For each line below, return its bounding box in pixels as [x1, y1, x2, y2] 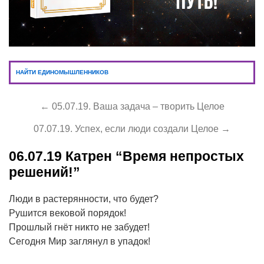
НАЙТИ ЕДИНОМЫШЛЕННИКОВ [16, 68, 108, 75]
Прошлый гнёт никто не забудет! [9, 222, 150, 232]
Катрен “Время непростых [62, 148, 244, 164]
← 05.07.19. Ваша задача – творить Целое [39, 101, 225, 111]
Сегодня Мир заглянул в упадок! [9, 236, 150, 246]
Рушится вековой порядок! [9, 207, 126, 218]
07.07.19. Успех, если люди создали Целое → [34, 123, 230, 134]
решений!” [9, 164, 80, 180]
